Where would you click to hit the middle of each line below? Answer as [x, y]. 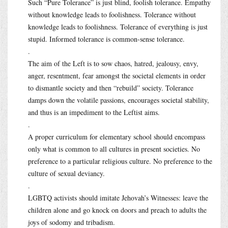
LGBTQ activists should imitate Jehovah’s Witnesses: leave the [118, 197]
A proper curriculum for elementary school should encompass [117, 136]
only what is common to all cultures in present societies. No [114, 149]
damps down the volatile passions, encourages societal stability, [119, 100]
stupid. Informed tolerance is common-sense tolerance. [106, 39]
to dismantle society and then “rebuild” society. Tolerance [111, 88]
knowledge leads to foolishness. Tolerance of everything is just [118, 26]
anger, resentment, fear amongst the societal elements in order [117, 75]
